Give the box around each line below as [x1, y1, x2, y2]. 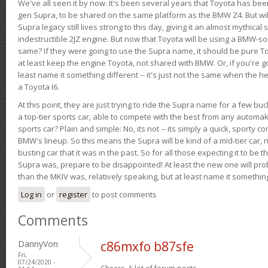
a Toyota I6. [18, 81, 59, 92]
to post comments [90, 188, 157, 200]
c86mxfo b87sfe [100, 237, 194, 255]
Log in [21, 188, 42, 200]
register [59, 188, 87, 200]
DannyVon [18, 237, 58, 249]
